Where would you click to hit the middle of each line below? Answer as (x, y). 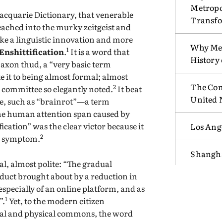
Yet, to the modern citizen (56, 200)
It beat (129, 88)
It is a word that (99, 51)
